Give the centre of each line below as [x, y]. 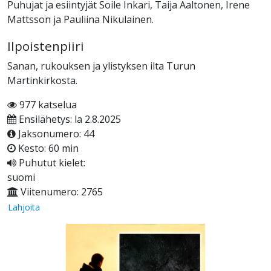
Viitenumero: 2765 [60, 192]
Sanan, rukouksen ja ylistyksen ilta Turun [101, 66]
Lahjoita [24, 207]
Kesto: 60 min [47, 149]
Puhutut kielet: [51, 163]
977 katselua [47, 105]
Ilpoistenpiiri [46, 46]
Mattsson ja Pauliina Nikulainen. [80, 20]
